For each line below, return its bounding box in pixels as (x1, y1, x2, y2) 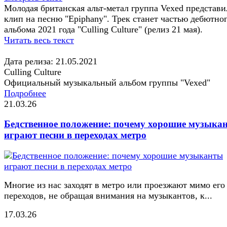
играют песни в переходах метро (4, 130, 146, 141)
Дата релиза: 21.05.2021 (4, 56, 97, 66)
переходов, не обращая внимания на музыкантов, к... (4, 191, 212, 201)
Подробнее (4, 88, 46, 98)
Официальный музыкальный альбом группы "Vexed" (4, 77, 210, 88)
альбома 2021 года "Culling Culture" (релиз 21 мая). (4, 24, 203, 34)
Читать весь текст (4, 34, 74, 45)
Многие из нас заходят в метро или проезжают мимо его (4, 180, 225, 191)
